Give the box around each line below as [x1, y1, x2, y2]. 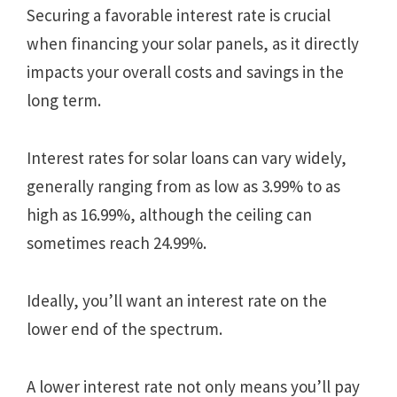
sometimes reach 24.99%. [27, 231, 206, 253]
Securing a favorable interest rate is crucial [27, 4, 331, 26]
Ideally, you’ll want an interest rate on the [27, 290, 327, 312]
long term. [27, 89, 101, 111]
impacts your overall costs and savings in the [27, 60, 344, 82]
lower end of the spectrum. [27, 318, 222, 340]
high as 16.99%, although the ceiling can [27, 203, 312, 225]
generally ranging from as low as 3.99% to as [27, 175, 340, 197]
